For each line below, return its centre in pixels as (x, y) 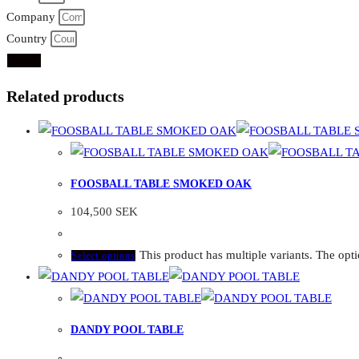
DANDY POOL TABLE (127, 330)
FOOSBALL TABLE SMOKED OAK (161, 184)
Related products (65, 96)
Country (28, 39)
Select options (103, 256)
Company (32, 17)
